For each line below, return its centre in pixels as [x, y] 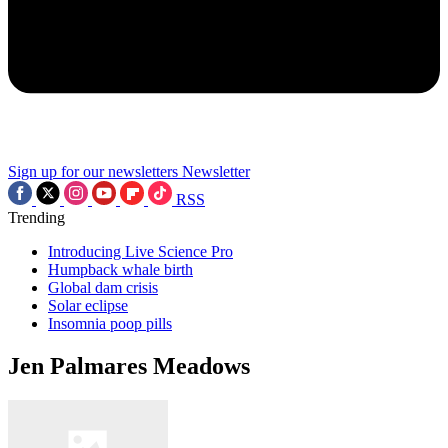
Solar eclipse [88, 305]
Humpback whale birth [120, 269]
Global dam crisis [103, 287]
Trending [36, 217]
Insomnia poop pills [110, 323]
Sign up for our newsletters [93, 171]
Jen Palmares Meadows [129, 365]
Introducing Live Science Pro [140, 251]
